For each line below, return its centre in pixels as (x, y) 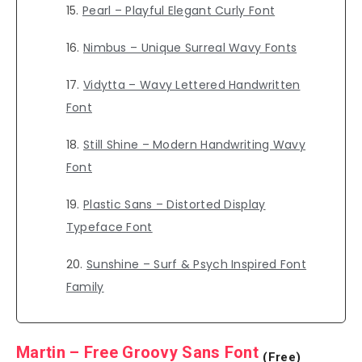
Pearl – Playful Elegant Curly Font (179, 11)
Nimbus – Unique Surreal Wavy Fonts (190, 48)
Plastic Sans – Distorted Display (174, 205)
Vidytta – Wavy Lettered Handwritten (192, 85)
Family (85, 287)
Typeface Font (109, 227)
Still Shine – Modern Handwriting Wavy (194, 145)
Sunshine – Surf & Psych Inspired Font (196, 265)
